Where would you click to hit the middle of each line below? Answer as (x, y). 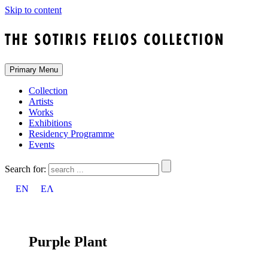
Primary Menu (34, 69)
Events (42, 144)
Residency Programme (71, 133)
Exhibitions (50, 123)
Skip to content (33, 10)
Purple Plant (68, 242)
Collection (48, 90)
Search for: (25, 169)
